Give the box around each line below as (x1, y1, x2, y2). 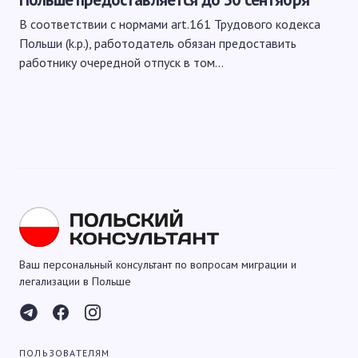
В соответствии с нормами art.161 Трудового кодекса (19, 16, 320, 32)
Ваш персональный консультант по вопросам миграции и (19, 257, 296, 272)
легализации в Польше (19, 274, 131, 288)
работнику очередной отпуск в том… (19, 54, 224, 70)
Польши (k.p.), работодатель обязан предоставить (19, 35, 296, 51)
